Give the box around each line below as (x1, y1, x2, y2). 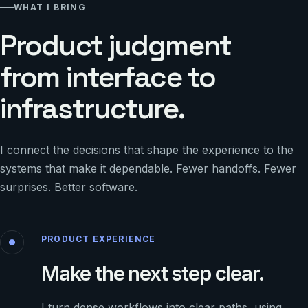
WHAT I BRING (14, 1, 87, 12)
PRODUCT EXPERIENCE (41, 234, 156, 245)
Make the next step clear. (41, 261, 264, 286)
